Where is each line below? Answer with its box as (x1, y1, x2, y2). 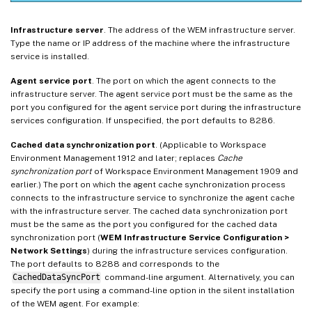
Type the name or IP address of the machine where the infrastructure (10, 38, 290, 49)
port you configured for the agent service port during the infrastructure (10, 102, 301, 113)
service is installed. (10, 52, 89, 62)
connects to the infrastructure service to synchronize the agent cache (10, 193, 295, 203)
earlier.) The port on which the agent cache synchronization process (10, 180, 286, 190)
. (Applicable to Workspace (155, 140, 266, 150)
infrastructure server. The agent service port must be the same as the (10, 89, 292, 100)
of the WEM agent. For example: (10, 299, 139, 309)
